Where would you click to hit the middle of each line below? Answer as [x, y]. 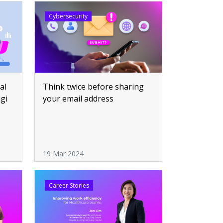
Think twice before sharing [93, 86]
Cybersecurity [68, 16]
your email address [78, 98]
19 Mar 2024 [63, 154]
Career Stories [69, 185]
